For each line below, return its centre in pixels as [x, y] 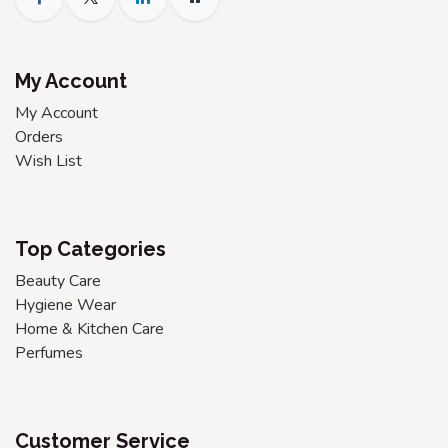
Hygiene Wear [65, 304]
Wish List [48, 160]
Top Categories [90, 248]
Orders [39, 136]
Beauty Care [58, 280]
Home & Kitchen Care [89, 328]
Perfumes [49, 352]
